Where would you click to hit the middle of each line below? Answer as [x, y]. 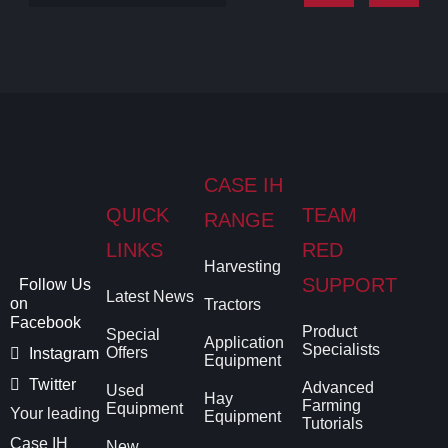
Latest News [149, 296]
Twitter [50, 384]
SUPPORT [349, 284]
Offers [126, 352]
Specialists [340, 349]
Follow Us [53, 284]
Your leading [55, 413]
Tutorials [332, 423]
